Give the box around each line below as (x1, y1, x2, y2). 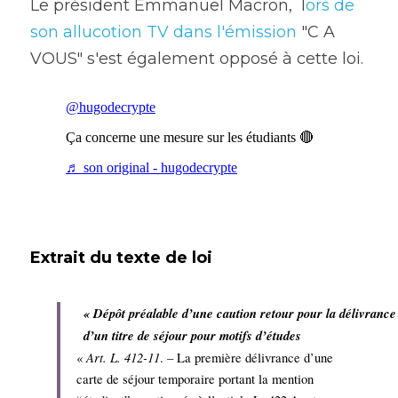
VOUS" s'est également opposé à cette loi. (30, 49, 368, 69)
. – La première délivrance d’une (160, 349, 333, 367)
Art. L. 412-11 (86, 348, 160, 367)
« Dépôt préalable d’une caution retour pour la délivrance (84, 304, 396, 323)
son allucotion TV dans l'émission (30, 22, 297, 43)
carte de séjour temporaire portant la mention (76, 370, 314, 388)
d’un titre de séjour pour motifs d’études (84, 326, 301, 346)
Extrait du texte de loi (30, 248, 217, 268)
